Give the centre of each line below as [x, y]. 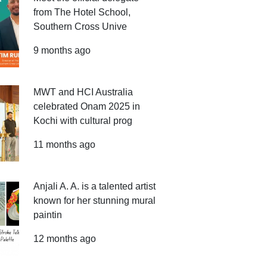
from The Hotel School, [82, 12]
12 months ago [65, 239]
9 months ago [62, 50]
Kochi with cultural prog [83, 121]
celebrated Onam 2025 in [87, 106]
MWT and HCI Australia [83, 92]
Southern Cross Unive [80, 27]
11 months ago [65, 145]
